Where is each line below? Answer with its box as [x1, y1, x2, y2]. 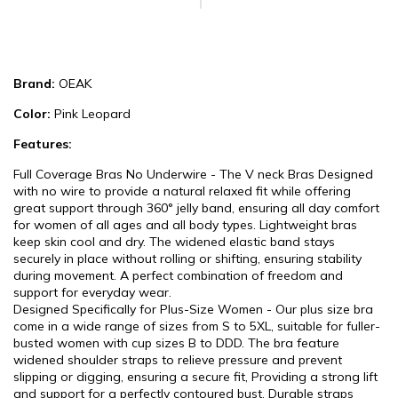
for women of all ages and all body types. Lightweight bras [13, 217, 357, 233]
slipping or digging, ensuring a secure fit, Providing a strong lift [13, 369, 378, 385]
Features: [13, 136, 72, 152]
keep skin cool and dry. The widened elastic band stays [13, 234, 335, 250]
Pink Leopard [51, 106, 131, 122]
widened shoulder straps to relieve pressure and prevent [13, 352, 342, 368]
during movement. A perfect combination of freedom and [13, 267, 343, 283]
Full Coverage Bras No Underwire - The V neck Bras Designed [13, 166, 373, 182]
